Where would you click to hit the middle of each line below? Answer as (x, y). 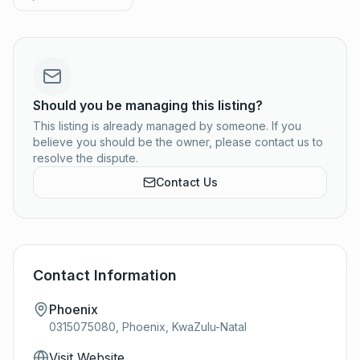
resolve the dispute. (86, 158)
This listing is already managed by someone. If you (167, 126)
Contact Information (105, 275)
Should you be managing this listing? (148, 105)
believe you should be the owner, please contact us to (178, 142)
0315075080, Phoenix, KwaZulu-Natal (148, 327)
